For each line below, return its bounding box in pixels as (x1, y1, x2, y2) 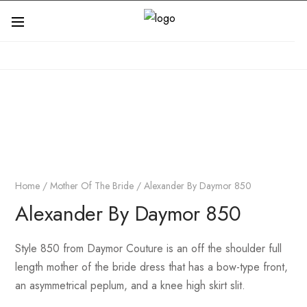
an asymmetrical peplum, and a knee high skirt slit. (15, 278, 246, 293)
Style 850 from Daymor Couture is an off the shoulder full (15, 241, 282, 256)
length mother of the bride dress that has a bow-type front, (15, 259, 288, 275)
